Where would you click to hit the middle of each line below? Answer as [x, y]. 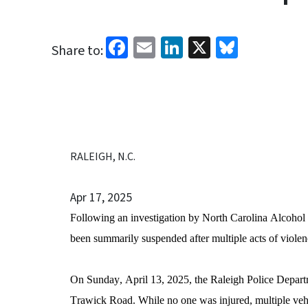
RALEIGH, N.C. [103, 157]
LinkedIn [223, 46]
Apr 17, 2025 [101, 198]
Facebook [172, 46]
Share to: [77, 51]
